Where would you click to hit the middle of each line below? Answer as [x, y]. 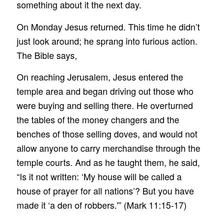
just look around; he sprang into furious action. [107, 41]
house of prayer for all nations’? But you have [105, 191]
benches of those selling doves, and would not [107, 134]
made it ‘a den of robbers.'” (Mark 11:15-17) [101, 205]
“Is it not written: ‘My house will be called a [99, 177]
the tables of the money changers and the [98, 120]
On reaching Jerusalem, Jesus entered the [100, 77]
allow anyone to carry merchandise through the [108, 148]
